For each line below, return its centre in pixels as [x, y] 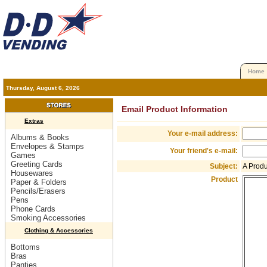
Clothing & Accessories [59, 230]
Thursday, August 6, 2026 [43, 88]
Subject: [224, 166]
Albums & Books [40, 137]
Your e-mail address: [203, 133]
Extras [34, 121]
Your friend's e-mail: [204, 151]
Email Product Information [175, 109]
